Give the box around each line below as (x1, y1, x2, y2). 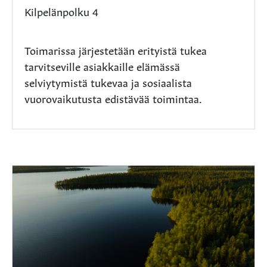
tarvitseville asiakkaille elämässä (24, 57, 180, 73)
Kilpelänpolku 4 (24, 2, 98, 18)
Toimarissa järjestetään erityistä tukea (24, 41, 207, 57)
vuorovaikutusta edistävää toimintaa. (24, 89, 202, 105)
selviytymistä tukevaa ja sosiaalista (24, 73, 192, 89)
